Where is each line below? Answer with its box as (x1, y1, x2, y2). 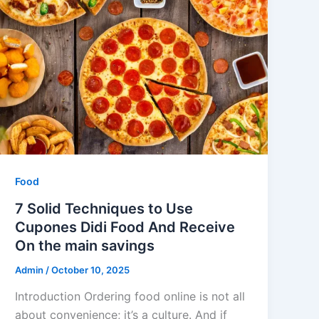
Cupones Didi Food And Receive (15, 218, 236, 236)
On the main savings (15, 236, 155, 254)
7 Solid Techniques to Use (15, 199, 194, 217)
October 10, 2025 (51, 263, 130, 276)
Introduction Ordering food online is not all (15, 289, 246, 304)
